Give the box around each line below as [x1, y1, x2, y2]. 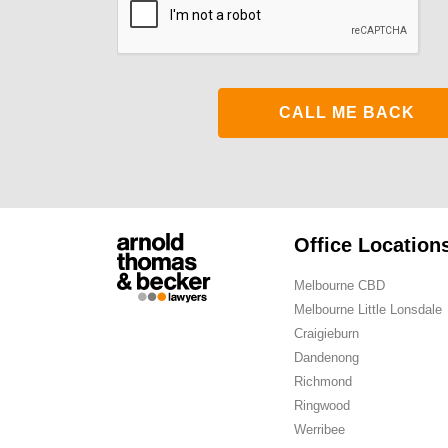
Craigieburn [293, 326, 359, 341]
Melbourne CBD [293, 278, 385, 293]
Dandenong [293, 350, 359, 365]
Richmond [293, 374, 352, 389]
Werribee [293, 422, 345, 437]
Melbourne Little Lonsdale [293, 302, 442, 317]
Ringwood [293, 398, 350, 413]
